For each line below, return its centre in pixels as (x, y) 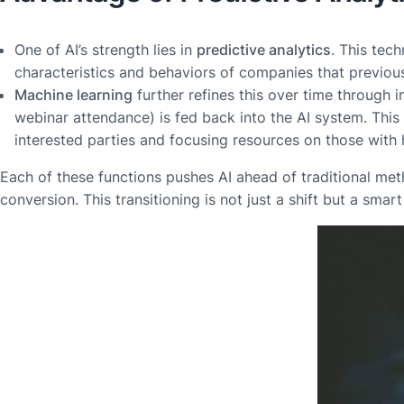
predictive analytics (264, 49)
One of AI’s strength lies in (106, 49)
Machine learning (73, 94)
